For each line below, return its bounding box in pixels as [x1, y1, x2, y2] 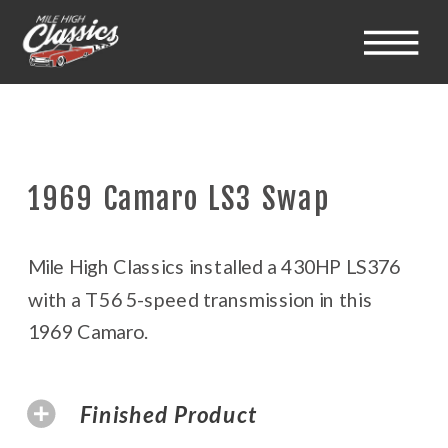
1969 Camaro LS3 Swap [28, 180, 330, 217]
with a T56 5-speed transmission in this [28, 287, 373, 311]
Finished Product [79, 400, 258, 427]
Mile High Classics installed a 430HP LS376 [28, 254, 401, 279]
